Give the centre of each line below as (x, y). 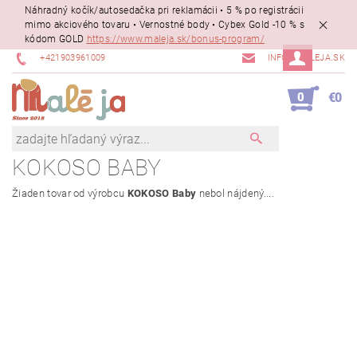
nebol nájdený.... (235, 194)
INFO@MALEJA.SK (306, 58)
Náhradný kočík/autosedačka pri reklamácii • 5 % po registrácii (164, 11)
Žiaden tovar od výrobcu (70, 194)
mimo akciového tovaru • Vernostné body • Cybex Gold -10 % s (165, 25)
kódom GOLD (56, 39)
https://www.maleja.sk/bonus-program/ (176, 39)
